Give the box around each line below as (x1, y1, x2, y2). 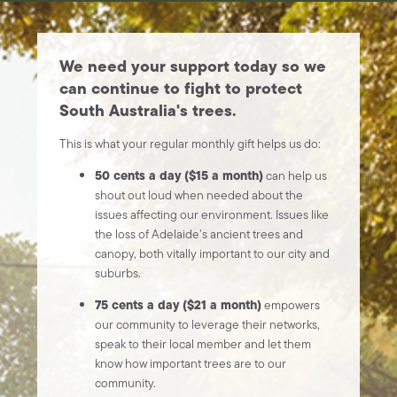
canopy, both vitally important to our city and (95, 245, 331, 263)
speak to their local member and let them (95, 335, 312, 354)
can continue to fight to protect (59, 76, 303, 101)
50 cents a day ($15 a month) (95, 166, 264, 186)
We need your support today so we (59, 54, 327, 79)
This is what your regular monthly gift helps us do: (59, 135, 322, 153)
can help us (263, 167, 328, 185)
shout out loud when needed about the (95, 186, 304, 205)
